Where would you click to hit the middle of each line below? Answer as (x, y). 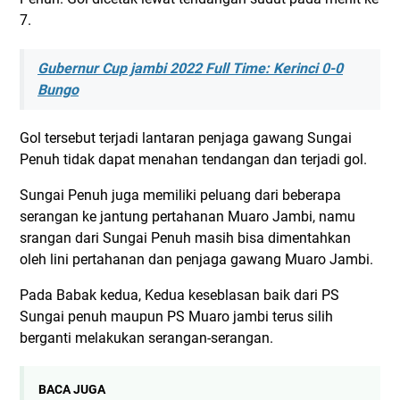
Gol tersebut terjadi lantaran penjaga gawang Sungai (186, 138)
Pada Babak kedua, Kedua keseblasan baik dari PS (179, 295)
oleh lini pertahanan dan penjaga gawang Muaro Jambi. (196, 259)
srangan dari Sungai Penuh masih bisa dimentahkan (185, 238)
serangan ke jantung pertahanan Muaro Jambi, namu (187, 217)
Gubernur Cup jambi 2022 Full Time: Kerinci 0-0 (190, 68)
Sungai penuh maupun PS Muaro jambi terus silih (176, 317)
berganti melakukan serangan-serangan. (146, 338)
